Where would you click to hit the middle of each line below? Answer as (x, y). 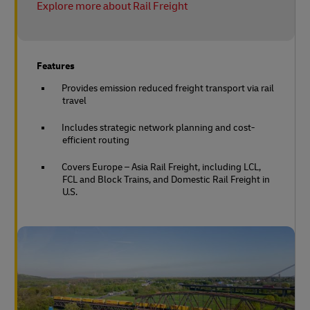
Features (56, 66)
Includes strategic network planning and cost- (158, 127)
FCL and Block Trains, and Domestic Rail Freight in (166, 179)
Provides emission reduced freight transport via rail (168, 88)
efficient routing (96, 140)
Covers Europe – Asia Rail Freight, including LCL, (161, 167)
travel (74, 100)
